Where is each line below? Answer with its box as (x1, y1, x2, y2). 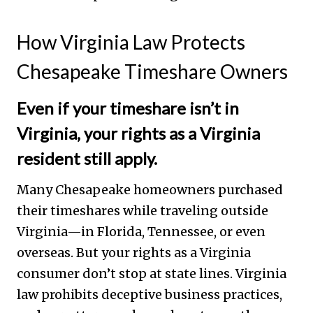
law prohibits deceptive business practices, (17, 286, 282, 303)
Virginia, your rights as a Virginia (17, 122, 260, 143)
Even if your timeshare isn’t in (17, 97, 239, 118)
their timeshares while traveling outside (17, 202, 268, 219)
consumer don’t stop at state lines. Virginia (17, 265, 286, 282)
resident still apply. (17, 147, 157, 168)
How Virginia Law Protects (17, 29, 245, 54)
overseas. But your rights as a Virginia (17, 244, 251, 261)
